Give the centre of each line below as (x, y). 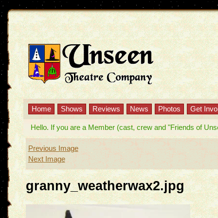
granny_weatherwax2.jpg (105, 186)
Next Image (46, 159)
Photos (169, 109)
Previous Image (53, 148)
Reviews (106, 109)
